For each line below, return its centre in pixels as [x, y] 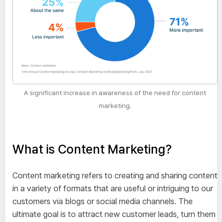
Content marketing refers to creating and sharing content [115, 176]
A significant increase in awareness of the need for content [115, 92]
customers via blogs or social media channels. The [102, 201]
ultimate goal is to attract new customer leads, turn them [114, 214]
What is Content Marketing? [92, 149]
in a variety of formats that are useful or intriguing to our [112, 189]
